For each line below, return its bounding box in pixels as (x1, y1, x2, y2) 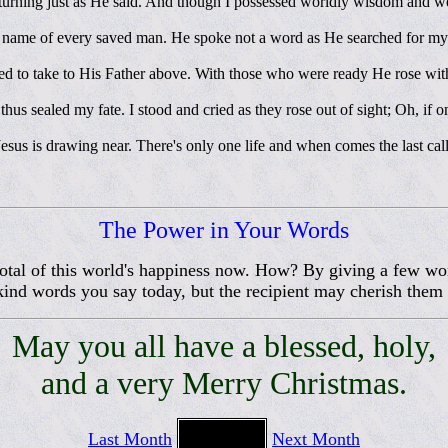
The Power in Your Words (99, 217, 349, 244)
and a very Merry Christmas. (41, 365, 407, 402)
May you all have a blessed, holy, (12, 328, 436, 365)
